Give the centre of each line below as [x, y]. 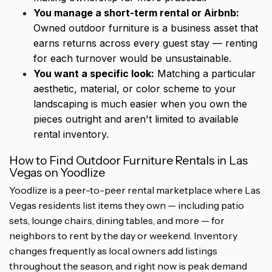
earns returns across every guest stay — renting [145, 43]
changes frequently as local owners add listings [113, 250]
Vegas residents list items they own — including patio [127, 205]
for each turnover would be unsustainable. [132, 58]
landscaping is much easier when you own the [140, 104]
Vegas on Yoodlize [57, 172]
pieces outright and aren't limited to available [136, 119]
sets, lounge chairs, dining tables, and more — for [117, 220]
